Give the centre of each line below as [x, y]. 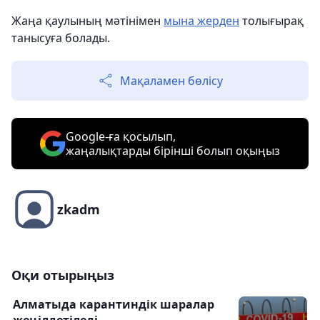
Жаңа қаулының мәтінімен [87, 21]
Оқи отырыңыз [63, 275]
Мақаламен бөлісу [171, 81]
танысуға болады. [61, 38]
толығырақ [271, 21]
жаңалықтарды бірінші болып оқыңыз [173, 151]
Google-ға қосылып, [121, 137]
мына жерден [201, 21]
